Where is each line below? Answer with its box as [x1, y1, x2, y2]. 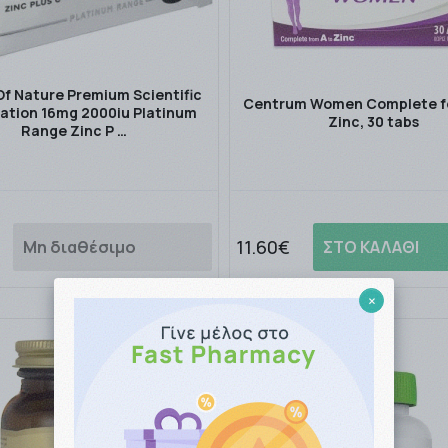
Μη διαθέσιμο [23, 236, 137, 259]
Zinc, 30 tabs [328, 112, 420, 132]
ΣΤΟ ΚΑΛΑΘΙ [323, 236, 420, 259]
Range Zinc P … [21, 121, 128, 141]
